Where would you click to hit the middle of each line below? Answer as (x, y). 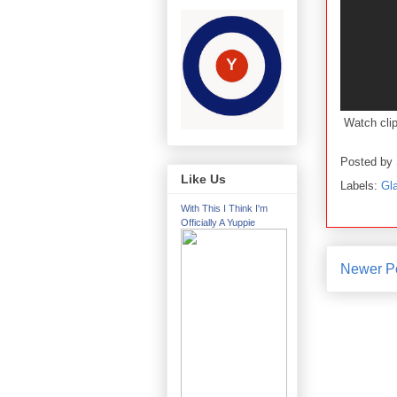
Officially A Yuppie (218, 223)
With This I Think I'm (224, 209)
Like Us (203, 179)
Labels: (361, 185)
